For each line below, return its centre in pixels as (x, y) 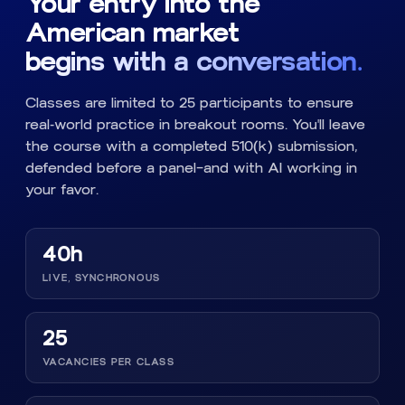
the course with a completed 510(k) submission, (191, 146)
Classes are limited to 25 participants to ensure (189, 102)
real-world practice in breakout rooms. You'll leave (195, 124)
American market (133, 32)
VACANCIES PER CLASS (108, 362)
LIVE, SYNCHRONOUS (102, 278)
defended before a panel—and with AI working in (191, 167)
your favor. (62, 189)
